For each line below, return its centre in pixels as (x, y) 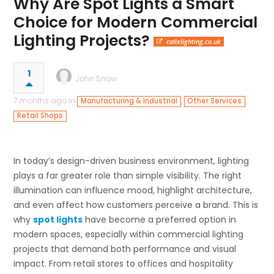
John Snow (96, 79)
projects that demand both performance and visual (125, 249)
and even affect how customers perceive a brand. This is (136, 205)
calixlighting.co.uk (193, 42)
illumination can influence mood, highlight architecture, (133, 191)
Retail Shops (40, 116)
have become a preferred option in (160, 220)
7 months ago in (46, 101)
